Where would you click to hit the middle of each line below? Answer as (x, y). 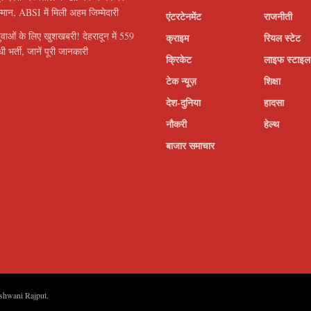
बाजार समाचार (190, 146)
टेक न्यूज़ (181, 81)
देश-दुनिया (183, 103)
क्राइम (177, 38)
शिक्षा (272, 81)
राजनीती (278, 17)
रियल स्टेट (283, 38)
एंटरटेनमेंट (184, 17)
